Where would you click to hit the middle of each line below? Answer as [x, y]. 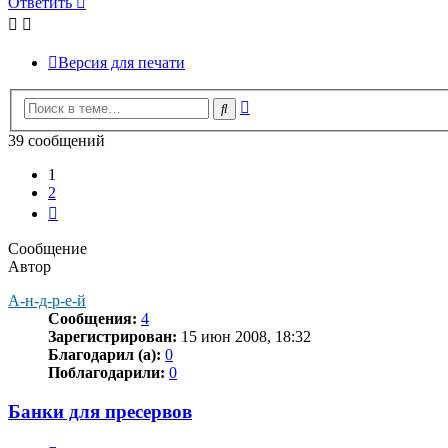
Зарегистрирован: [112, 337]
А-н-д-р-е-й [47, 301]
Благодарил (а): [104, 355]
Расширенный [297, 104]
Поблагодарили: [106, 373]
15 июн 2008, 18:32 [244, 337]
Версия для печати [121, 62]
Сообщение [47, 249]
